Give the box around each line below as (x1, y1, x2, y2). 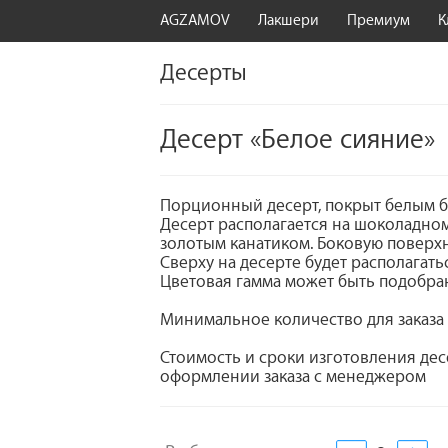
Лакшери (257, 12, 319, 29)
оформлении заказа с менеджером (160, 367, 426, 387)
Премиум (346, 12, 410, 29)
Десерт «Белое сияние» (160, 125, 435, 156)
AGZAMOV (160, 12, 230, 29)
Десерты (160, 60, 247, 87)
